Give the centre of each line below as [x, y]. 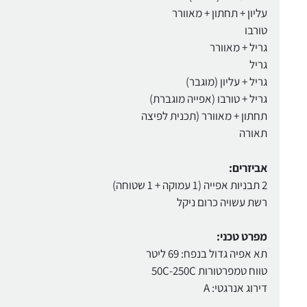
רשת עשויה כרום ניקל [222, 202]
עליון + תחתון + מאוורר [219, 13]
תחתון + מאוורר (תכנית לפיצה [204, 116]
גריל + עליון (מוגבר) [226, 82]
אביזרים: [248, 168]
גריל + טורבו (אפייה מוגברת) [208, 99]
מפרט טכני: [242, 237]
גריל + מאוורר [238, 48]
